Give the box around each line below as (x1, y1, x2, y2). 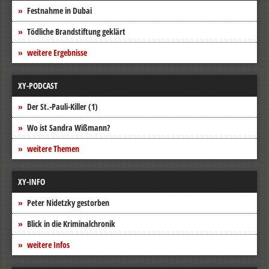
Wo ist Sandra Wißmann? (27, 121, 110, 133)
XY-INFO (18, 175, 45, 187)
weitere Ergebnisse (27, 46, 87, 58)
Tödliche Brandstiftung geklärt (27, 25, 125, 37)
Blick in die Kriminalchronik (27, 217, 115, 229)
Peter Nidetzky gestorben (27, 196, 109, 208)
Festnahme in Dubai (27, 4, 92, 16)
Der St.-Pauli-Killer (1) (27, 100, 98, 112)
